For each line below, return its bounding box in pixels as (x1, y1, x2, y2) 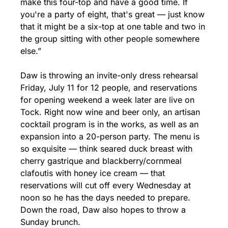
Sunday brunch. (20, 216, 80, 227)
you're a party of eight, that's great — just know (20, 9, 205, 19)
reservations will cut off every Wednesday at (20, 180, 191, 190)
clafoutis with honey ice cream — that (20, 167, 165, 178)
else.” (20, 45, 41, 56)
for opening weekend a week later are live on (20, 94, 194, 105)
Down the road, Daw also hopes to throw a (20, 204, 186, 215)
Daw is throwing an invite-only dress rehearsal (20, 70, 198, 80)
